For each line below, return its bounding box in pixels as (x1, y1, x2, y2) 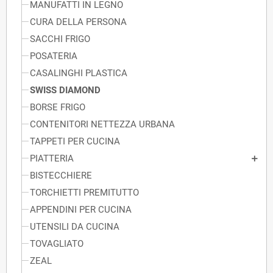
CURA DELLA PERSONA (30, 16, 127, 28)
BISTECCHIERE (30, 170, 92, 182)
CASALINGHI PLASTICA (30, 68, 127, 79)
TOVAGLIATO (30, 238, 83, 250)
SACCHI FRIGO (30, 34, 90, 45)
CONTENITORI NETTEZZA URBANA (30, 119, 175, 130)
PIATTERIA (30, 153, 74, 165)
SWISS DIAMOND (30, 85, 101, 96)
